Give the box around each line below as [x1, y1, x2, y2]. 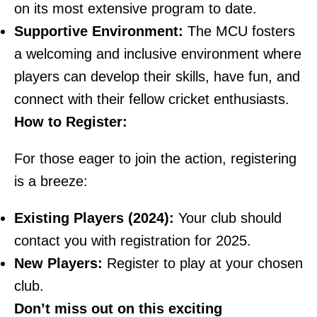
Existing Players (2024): [14, 209, 174, 226]
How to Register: [14, 113, 127, 129]
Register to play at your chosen [103, 255, 303, 271]
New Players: [14, 255, 103, 271]
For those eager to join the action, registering [14, 150, 296, 166]
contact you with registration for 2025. [14, 232, 251, 248]
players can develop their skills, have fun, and [14, 68, 300, 84]
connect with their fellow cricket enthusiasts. [14, 91, 289, 107]
